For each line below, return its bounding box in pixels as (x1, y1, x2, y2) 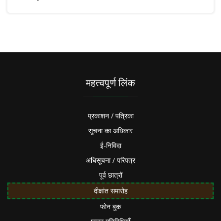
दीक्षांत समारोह (93, 186, 128, 195)
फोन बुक (100, 202, 121, 211)
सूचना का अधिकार (88, 126, 133, 135)
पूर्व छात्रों (99, 170, 122, 180)
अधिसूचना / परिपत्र (86, 155, 135, 165)
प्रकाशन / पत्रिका (87, 111, 134, 120)
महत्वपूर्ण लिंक (85, 76, 136, 89)
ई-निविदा (100, 141, 121, 150)
